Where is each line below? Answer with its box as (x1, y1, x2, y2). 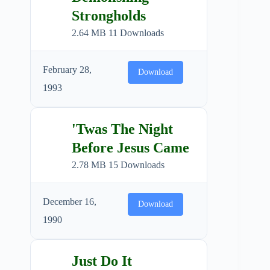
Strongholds (72, 7, 146, 24)
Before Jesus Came (72, 139, 189, 155)
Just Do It (72, 253, 132, 269)
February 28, (43, 64, 92, 75)
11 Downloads (108, 27, 164, 38)
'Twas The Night (72, 121, 173, 137)
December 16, (43, 196, 96, 207)
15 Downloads (108, 159, 165, 170)
